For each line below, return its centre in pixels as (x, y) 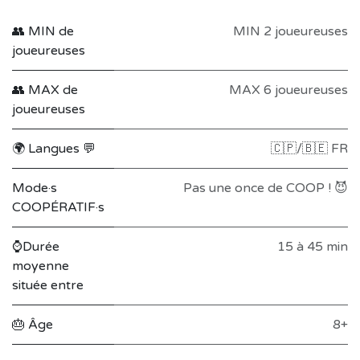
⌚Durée (36, 247)
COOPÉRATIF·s (58, 207)
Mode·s (35, 188)
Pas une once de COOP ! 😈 (266, 188)
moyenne (41, 266)
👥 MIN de (43, 31)
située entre (48, 285)
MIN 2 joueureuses (290, 31)
